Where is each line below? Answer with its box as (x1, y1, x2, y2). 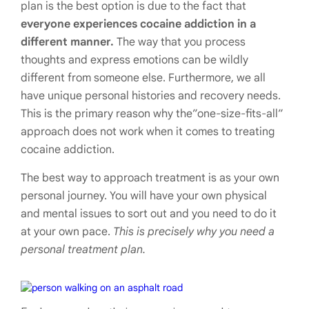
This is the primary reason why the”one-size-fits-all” (21, 107, 283, 121)
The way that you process (114, 35, 246, 49)
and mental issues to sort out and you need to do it (21, 207, 277, 221)
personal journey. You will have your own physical (21, 189, 267, 203)
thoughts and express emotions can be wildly (21, 53, 248, 67)
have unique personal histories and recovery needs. (21, 89, 281, 103)
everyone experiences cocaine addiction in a (21, 17, 256, 31)
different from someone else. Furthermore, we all (21, 71, 266, 85)
